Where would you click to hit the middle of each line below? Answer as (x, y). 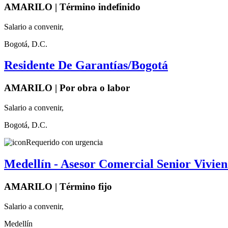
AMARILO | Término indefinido (72, 7)
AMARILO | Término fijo (58, 186)
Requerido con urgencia (64, 142)
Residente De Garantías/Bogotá (86, 65)
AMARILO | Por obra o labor (67, 88)
